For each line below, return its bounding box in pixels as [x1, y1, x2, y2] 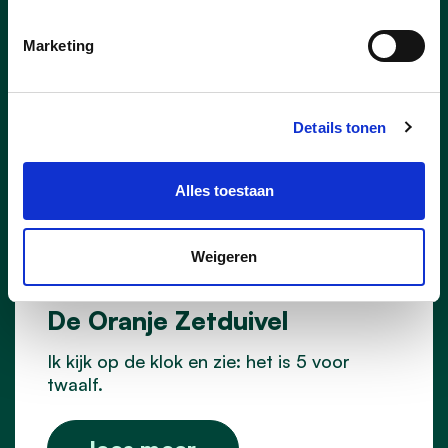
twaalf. [47, 372, 103, 395]
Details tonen [293, 118, 387, 136]
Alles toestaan [174, 182, 274, 199]
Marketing [23, 37, 94, 54]
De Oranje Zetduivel [47, 303, 288, 336]
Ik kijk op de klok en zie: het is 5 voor [47, 349, 350, 372]
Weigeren [191, 247, 257, 265]
